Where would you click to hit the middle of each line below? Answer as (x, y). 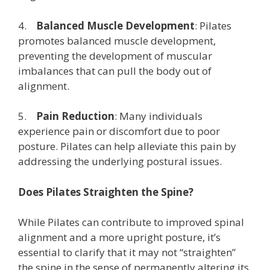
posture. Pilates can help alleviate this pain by (127, 146)
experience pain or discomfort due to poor (119, 131)
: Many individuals (159, 116)
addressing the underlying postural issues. (120, 161)
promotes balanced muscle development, (117, 40)
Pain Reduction (75, 116)
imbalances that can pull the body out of (115, 71)
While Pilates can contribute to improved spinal (131, 222)
